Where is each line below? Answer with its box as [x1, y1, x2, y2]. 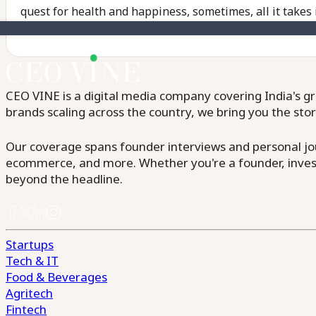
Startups [6, 236, 54, 253]
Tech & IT [6, 253, 59, 269]
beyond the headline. [6, 171, 123, 187]
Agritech [6, 285, 53, 301]
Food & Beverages [6, 269, 107, 285]
